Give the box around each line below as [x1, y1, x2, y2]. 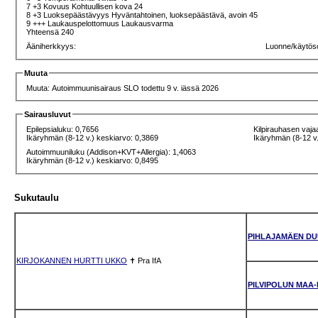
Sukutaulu [14, 192, 59, 204]
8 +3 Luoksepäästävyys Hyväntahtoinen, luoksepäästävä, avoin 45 [26, 10, 261, 19]
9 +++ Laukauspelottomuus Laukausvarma [26, 18, 176, 28]
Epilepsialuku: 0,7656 [26, 125, 99, 134]
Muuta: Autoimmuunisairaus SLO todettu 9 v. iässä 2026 [26, 83, 219, 92]
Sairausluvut [24, 110, 72, 119]
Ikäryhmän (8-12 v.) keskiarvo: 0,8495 [26, 156, 159, 165]
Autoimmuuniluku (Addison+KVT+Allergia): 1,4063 [26, 148, 197, 157]
